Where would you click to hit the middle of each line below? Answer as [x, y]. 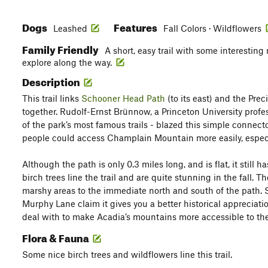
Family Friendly [61, 48]
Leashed [70, 28]
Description [52, 80]
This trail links [52, 98]
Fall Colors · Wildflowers [214, 28]
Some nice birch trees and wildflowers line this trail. [127, 254]
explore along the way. [68, 62]
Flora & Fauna [57, 237]
